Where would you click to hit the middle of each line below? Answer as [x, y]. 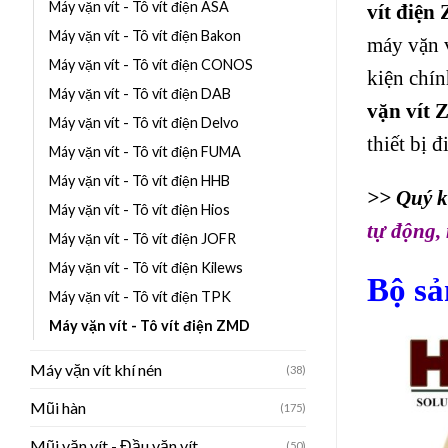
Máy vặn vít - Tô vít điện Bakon [145, 35]
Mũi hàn [58, 407]
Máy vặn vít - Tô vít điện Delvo [144, 122]
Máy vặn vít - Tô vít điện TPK [140, 296]
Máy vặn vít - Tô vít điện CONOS [151, 64]
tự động [401, 230]
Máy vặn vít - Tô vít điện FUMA [145, 151]
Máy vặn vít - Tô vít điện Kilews [146, 267]
